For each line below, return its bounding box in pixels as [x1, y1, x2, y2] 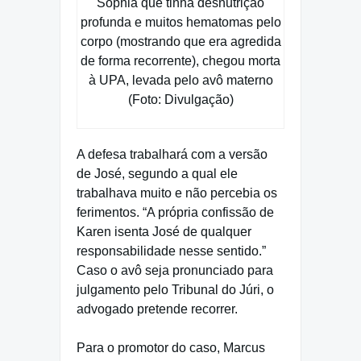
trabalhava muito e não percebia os [77, 185, 277, 200]
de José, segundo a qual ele [77, 166, 238, 180]
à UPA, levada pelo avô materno [88, 73, 273, 87]
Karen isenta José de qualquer [77, 224, 251, 239]
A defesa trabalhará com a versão [77, 147, 268, 161]
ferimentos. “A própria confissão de [77, 205, 274, 219]
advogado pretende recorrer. [77, 301, 238, 316]
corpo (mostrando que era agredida [80, 34, 281, 48]
